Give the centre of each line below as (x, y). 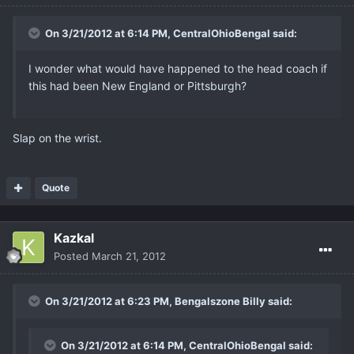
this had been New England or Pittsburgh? (137, 86)
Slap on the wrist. (57, 138)
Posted (73, 256)
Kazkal (74, 238)
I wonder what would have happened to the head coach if (178, 69)
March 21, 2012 (129, 256)
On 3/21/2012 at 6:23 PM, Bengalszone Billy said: (168, 301)
